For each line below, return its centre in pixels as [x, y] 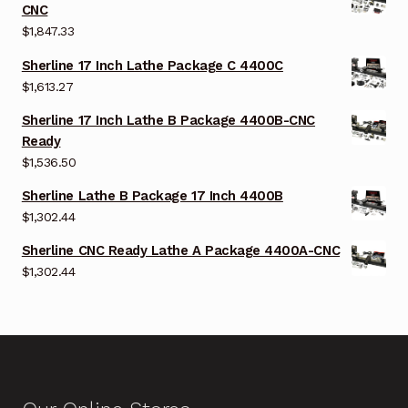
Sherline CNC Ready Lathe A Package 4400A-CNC [181, 251]
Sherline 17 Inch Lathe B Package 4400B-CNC [168, 120]
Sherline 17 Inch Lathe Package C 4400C [152, 65]
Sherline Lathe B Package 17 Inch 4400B [152, 195]
